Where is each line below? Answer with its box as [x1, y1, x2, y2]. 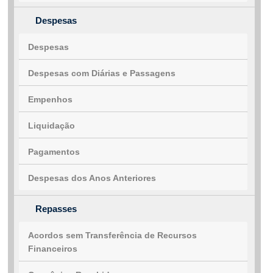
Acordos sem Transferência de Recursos [28, 230, 197, 241]
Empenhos [28, 94, 73, 105]
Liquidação [28, 121, 75, 131]
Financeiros [28, 244, 77, 254]
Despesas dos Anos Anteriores [28, 173, 156, 183]
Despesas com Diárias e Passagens [28, 68, 175, 79]
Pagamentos [28, 147, 80, 157]
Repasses [35, 204, 77, 214]
